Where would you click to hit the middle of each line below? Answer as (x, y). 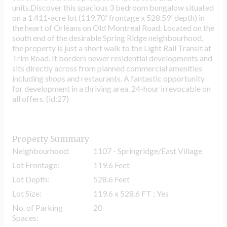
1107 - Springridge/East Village (148, 151)
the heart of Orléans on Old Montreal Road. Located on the (113, 27)
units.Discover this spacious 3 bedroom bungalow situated (113, 7)
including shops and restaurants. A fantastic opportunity (108, 78)
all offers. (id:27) (41, 98)
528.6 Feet (111, 179)
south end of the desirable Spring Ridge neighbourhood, (108, 37)
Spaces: (25, 218)
